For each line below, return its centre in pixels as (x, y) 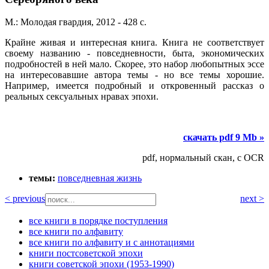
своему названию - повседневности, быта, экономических (134, 53)
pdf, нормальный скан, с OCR (203, 158)
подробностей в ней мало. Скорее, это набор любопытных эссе (134, 64)
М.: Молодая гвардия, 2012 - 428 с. (76, 22)
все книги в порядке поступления (98, 221)
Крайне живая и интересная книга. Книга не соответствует (134, 43)
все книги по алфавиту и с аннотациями (112, 243)
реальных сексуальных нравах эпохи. (82, 97)
